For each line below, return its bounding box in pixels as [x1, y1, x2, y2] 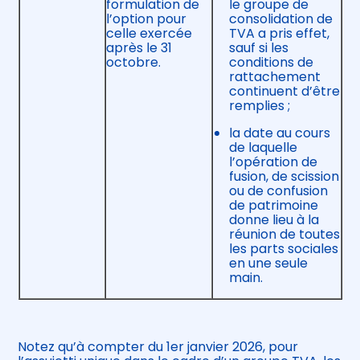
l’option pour [105, 10, 186, 29]
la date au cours [228, 124, 330, 143]
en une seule [228, 254, 308, 273]
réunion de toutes [228, 225, 340, 244]
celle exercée [105, 24, 192, 43]
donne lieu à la [228, 211, 319, 230]
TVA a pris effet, [228, 24, 329, 43]
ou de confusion [228, 182, 328, 201]
